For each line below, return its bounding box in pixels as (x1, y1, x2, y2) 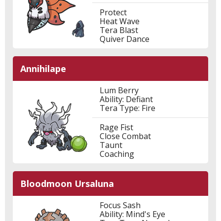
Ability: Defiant (99, 94, 153, 105)
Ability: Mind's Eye (99, 209, 165, 220)
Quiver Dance (99, 34, 149, 44)
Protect (99, 7, 127, 18)
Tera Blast (99, 25, 138, 36)
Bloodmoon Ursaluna (20, 178, 114, 189)
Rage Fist (99, 122, 133, 133)
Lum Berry (99, 85, 139, 96)
